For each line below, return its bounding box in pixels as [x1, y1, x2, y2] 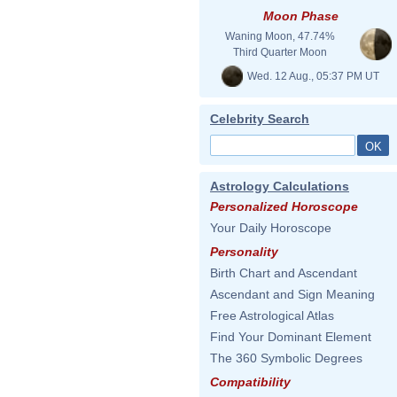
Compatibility [210, 375, 291, 389]
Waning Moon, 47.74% [225, 30, 335, 43]
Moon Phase [262, 9, 339, 23]
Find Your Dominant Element [210, 330, 371, 344]
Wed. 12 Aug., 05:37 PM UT [245, 69, 379, 82]
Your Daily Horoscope [210, 221, 331, 235]
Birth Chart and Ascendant [210, 266, 357, 280]
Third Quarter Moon [233, 46, 327, 58]
